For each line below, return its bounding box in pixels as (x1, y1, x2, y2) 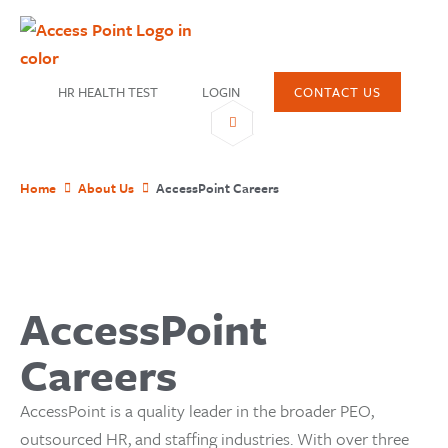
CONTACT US (293, 82, 381, 102)
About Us (78, 178, 134, 198)
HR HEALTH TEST (57, 82, 158, 102)
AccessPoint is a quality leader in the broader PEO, (20, 397, 374, 423)
